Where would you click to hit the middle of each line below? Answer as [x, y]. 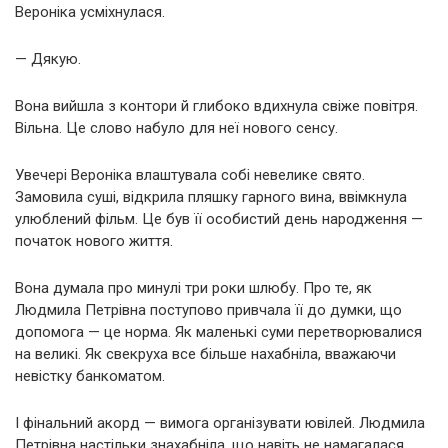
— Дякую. [48, 58]
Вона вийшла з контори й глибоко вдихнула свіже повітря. [216, 105]
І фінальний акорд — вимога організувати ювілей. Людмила [220, 422]
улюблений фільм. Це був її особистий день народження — [219, 218]
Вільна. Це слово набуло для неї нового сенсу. [176, 127]
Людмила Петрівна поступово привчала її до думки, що [208, 309]
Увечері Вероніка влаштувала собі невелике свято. [190, 174]
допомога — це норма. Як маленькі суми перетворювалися [218, 331]
